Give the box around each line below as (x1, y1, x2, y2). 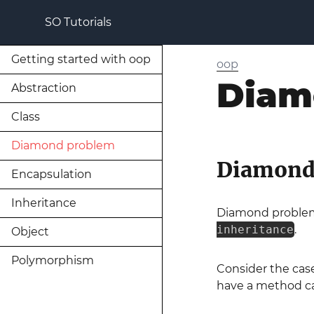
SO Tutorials (45, 15, 111, 29)
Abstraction (11, 81, 76, 95)
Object (11, 225, 49, 238)
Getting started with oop (11, 53, 151, 66)
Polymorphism (11, 254, 94, 267)
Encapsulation (11, 168, 92, 181)
